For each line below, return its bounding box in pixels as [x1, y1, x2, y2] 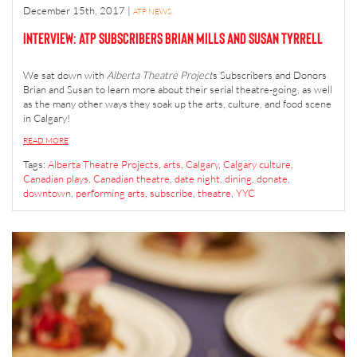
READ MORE [23, 135, 69, 146]
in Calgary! [23, 112, 70, 124]
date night [175, 172, 220, 185]
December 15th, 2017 [23, 4, 125, 17]
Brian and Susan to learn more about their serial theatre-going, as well [23, 83, 332, 96]
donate [257, 172, 288, 185]
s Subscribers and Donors [213, 69, 327, 81]
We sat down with [23, 69, 107, 81]
